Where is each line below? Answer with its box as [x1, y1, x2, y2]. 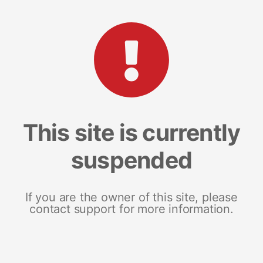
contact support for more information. [29, 201, 234, 216]
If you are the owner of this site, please [25, 190, 238, 204]
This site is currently [22, 118, 241, 146]
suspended [71, 146, 192, 174]
